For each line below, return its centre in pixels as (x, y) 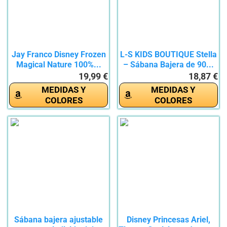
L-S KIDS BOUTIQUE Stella (168, 55)
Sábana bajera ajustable (59, 220)
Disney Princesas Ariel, (168, 220)
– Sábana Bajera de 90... (168, 65)
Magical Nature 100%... (59, 65)
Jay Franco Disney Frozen (59, 55)
